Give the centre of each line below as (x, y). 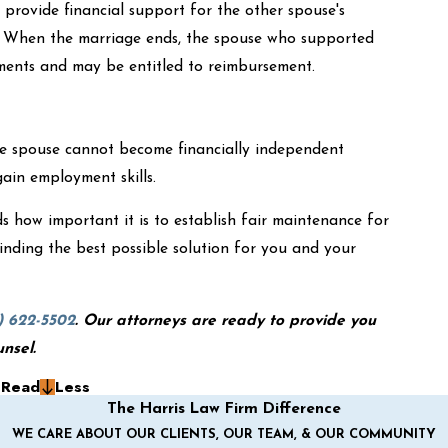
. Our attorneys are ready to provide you (225, 320)
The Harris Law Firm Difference (224, 409)
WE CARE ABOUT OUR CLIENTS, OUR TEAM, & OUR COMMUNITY (224, 435)
